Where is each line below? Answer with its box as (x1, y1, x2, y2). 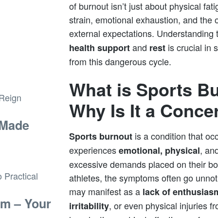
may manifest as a (69, 184, 143, 198)
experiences (69, 143, 119, 156)
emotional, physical (119, 144, 200, 157)
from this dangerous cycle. (69, 55, 171, 68)
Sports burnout (69, 129, 132, 143)
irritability (69, 199, 109, 212)
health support (69, 41, 130, 54)
